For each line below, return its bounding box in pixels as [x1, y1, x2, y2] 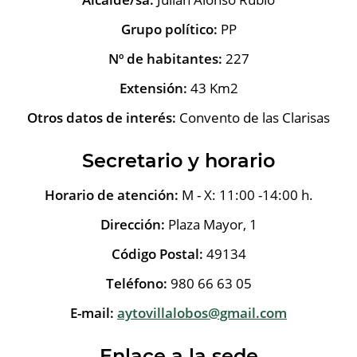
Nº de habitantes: [108, 49, 222, 68]
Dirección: [100, 214, 165, 233]
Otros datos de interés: [27, 108, 176, 127]
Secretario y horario [82, 148, 275, 172]
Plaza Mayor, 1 [164, 214, 257, 233]
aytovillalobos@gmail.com [117, 303, 287, 322]
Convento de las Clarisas [176, 108, 330, 127]
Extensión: [119, 78, 187, 97]
